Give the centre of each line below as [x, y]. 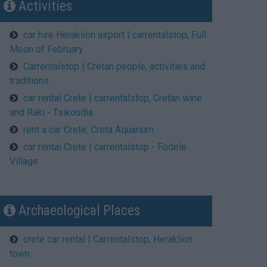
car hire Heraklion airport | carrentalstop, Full [115, 35]
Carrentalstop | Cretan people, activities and [114, 66]
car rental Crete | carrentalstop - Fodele [105, 147]
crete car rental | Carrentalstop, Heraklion [108, 239]
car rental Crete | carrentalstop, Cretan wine [113, 98]
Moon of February [46, 49]
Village [24, 161]
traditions [29, 80]
